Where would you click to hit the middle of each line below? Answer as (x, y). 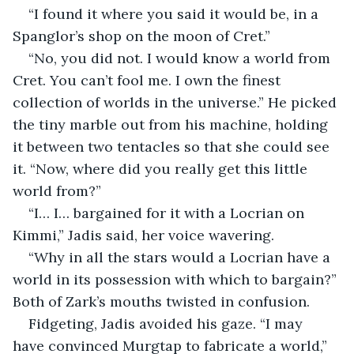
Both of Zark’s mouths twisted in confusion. (161, 301)
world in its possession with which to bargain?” (177, 279)
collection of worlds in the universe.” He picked (177, 102)
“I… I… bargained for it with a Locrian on (168, 213)
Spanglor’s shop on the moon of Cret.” (141, 36)
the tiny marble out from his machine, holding (172, 124)
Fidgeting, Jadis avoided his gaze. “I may (168, 323)
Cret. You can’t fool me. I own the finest (149, 80)
